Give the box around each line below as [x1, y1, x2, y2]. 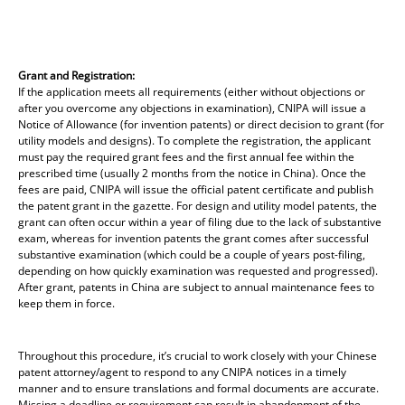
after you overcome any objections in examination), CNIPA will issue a [18, 99, 366, 116]
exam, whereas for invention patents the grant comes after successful [18, 230, 369, 246]
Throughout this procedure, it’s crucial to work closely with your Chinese [18, 347, 377, 363]
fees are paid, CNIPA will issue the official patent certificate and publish [18, 181, 373, 197]
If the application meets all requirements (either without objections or [18, 83, 365, 99]
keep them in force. [18, 295, 115, 311]
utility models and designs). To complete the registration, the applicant [18, 132, 371, 148]
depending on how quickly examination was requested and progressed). [18, 262, 378, 278]
